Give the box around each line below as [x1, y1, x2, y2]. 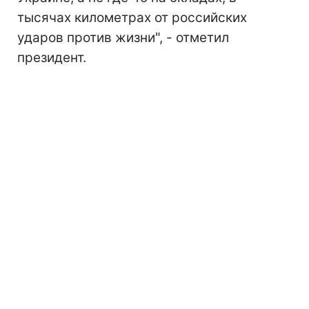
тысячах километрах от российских [17, 9, 247, 26]
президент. [17, 49, 86, 66]
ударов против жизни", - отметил [17, 29, 229, 46]
